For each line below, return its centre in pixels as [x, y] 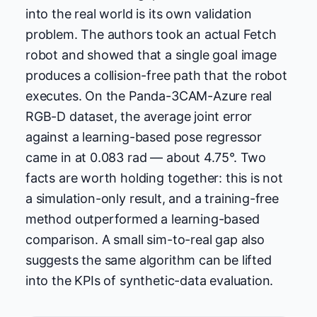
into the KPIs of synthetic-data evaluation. [150, 281]
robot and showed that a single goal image [151, 55]
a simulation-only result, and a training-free [152, 199]
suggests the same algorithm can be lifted [149, 260]
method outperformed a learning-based [143, 219]
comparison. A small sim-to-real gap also [145, 240]
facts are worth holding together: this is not [154, 178]
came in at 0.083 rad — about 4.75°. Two [146, 158]
